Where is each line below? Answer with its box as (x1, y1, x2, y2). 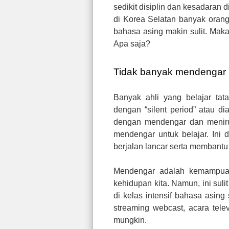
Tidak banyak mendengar (113, 66, 226, 77)
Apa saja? (113, 39, 150, 48)
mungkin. (113, 216, 147, 224)
